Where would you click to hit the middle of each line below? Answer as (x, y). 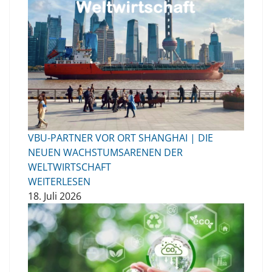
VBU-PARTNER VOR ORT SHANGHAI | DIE (121, 138)
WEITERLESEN (59, 182)
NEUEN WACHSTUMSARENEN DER (105, 153)
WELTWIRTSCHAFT (70, 167)
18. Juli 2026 (55, 196)
